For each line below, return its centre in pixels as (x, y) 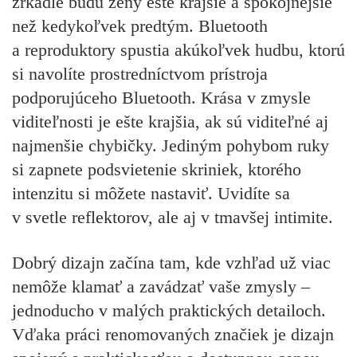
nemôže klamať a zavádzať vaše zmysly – (161, 286)
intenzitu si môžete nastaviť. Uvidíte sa (151, 194)
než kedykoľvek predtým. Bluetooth (140, 26)
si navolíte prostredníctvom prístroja (140, 74)
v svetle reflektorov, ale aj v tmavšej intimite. (173, 218)
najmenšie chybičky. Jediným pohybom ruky (171, 146)
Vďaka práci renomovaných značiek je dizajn (173, 334)
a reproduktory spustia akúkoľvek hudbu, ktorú (178, 50)
